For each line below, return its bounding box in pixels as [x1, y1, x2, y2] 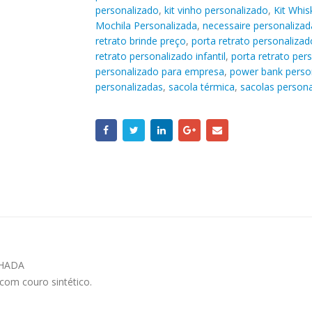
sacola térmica [168, 79, 235, 93]
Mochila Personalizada [95, 18, 197, 32]
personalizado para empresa [95, 64, 224, 78]
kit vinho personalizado [164, 3, 268, 17]
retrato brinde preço [95, 33, 186, 47]
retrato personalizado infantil [95, 49, 226, 63]
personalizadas [95, 79, 163, 93]
